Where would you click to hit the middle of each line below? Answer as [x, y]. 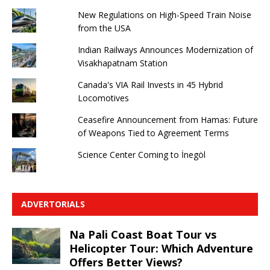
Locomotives [103, 98]
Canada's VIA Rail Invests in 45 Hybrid [150, 84]
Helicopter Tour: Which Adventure [161, 248]
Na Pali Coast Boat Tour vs [143, 234]
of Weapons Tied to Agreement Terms [153, 133]
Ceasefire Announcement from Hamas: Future [168, 119]
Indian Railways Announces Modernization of [165, 49]
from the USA [104, 28]
